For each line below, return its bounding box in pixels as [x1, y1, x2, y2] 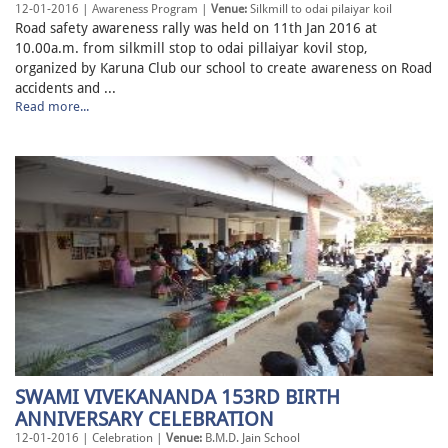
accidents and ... [15, 80, 116, 97]
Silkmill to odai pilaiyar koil [247, 2, 392, 17]
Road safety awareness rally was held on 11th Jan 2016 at [15, 20, 377, 37]
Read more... [15, 99, 89, 115]
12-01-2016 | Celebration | [15, 431, 166, 446]
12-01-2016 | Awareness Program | [15, 2, 211, 17]
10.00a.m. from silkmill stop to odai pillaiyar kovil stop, [15, 40, 368, 57]
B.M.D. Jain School [202, 431, 300, 446]
